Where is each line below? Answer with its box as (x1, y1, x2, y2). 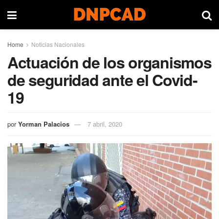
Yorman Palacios (18, 119, 69, 129)
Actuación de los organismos (7, 51, 212, 73)
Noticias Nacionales (31, 40, 85, 48)
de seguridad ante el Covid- (7, 68, 197, 91)
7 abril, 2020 (88, 119, 122, 129)
